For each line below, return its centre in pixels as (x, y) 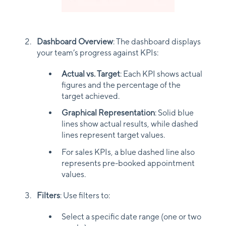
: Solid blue (174, 113)
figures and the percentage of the (121, 85)
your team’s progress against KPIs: (98, 53)
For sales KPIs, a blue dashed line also (128, 152)
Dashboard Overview (75, 42)
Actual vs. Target (91, 74)
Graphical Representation (108, 113)
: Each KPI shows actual (161, 74)
